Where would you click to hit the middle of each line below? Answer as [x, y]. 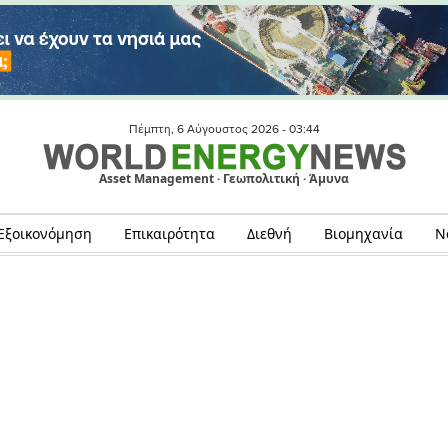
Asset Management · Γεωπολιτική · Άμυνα [224, 179]
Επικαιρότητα [169, 233]
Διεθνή [269, 233]
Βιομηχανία [363, 233]
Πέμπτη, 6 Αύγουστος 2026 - [208, 129]
